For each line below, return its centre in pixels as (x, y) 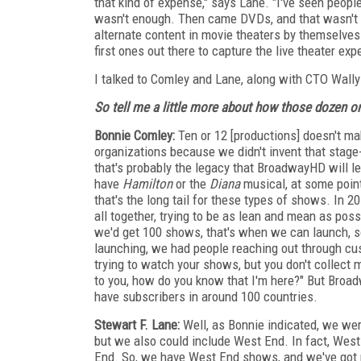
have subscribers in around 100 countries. (206, 296)
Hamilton (147, 183)
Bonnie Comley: (135, 135)
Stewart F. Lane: (137, 324)
